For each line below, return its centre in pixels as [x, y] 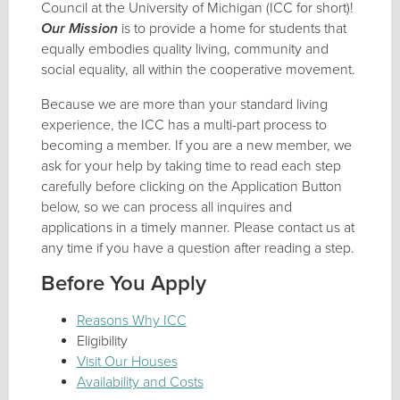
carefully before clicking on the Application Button [191, 186]
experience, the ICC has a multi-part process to [183, 125]
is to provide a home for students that [233, 28]
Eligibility [102, 341]
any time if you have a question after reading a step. [197, 248]
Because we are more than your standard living [184, 104]
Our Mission [81, 28]
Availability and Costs [140, 382]
